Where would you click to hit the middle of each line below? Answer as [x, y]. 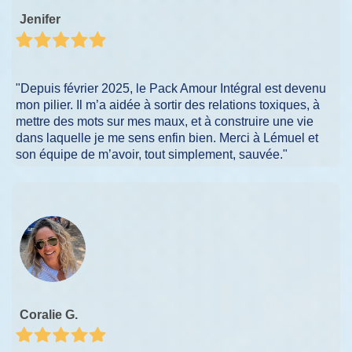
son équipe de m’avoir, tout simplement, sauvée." [152, 154]
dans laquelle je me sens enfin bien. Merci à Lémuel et [167, 137]
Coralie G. [49, 314]
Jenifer [40, 20]
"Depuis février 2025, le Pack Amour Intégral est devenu [171, 88]
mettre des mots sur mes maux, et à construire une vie [165, 121]
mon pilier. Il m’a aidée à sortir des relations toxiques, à [168, 104]
